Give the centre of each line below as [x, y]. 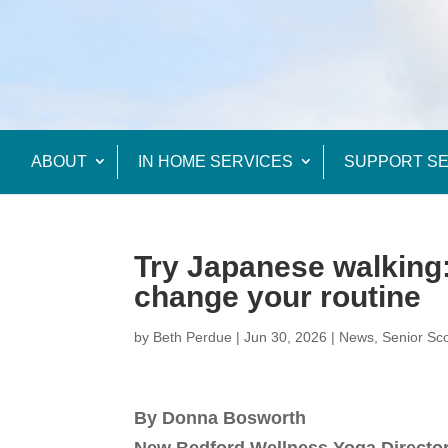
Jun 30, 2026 [286, 337]
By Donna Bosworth [220, 418]
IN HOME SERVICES [215, 161]
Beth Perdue [193, 337]
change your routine [278, 296]
